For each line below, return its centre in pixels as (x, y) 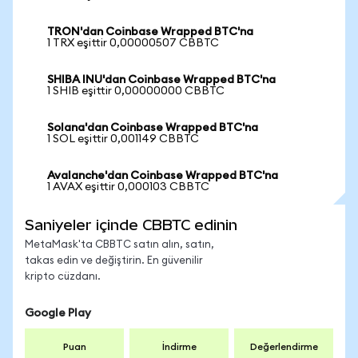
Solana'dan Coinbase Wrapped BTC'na (153, 128)
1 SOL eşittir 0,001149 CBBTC (123, 139)
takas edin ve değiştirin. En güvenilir (114, 261)
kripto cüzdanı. (63, 277)
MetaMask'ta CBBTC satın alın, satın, (119, 245)
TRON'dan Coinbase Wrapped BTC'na (150, 32)
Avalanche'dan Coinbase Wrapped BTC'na (163, 176)
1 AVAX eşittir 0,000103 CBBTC (128, 187)
